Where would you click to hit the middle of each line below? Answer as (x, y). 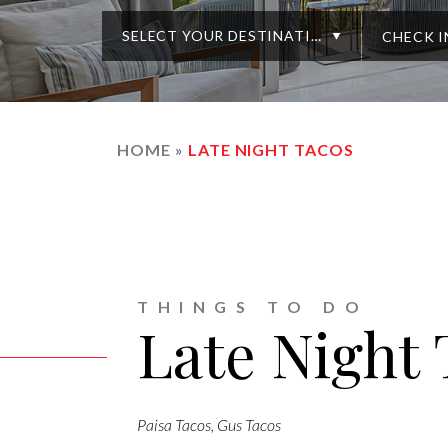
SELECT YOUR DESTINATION (228, 36)
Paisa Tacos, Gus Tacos (209, 425)
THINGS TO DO (253, 307)
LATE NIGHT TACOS (271, 150)
